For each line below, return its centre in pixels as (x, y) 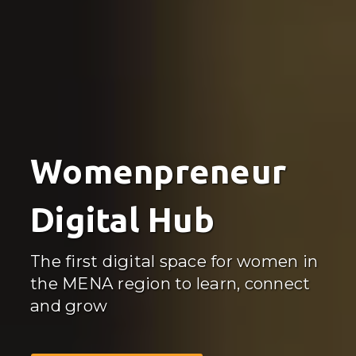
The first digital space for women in (174, 261)
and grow (69, 305)
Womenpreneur (158, 170)
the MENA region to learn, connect (170, 283)
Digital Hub (122, 219)
